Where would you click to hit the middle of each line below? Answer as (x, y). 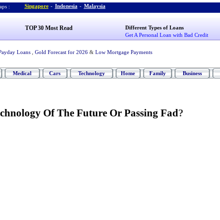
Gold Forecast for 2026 (61, 52)
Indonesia (66, 6)
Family (157, 73)
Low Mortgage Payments (124, 52)
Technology (91, 73)
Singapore (36, 6)
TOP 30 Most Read (49, 28)
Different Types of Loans (155, 27)
